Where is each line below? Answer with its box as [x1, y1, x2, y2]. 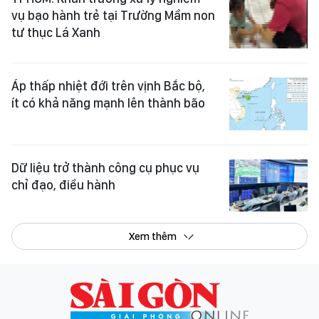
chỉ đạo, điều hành [11, 177, 115, 192]
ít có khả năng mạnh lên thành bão [11, 95, 205, 111]
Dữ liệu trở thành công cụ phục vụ [11, 159, 199, 175]
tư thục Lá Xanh [11, 24, 100, 40]
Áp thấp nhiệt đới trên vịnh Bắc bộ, [11, 78, 205, 94]
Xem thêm [128, 230, 177, 244]
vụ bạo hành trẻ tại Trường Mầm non [11, 7, 215, 23]
